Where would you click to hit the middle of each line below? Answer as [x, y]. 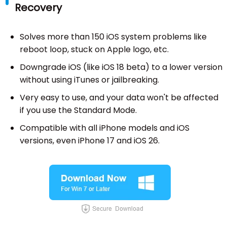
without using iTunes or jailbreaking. [89, 80]
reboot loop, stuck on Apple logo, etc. [94, 50]
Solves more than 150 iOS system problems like [113, 37]
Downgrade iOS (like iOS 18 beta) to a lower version [121, 67]
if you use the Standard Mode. [78, 110]
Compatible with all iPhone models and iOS [104, 128]
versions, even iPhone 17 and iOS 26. [89, 141]
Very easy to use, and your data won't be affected [119, 98]
